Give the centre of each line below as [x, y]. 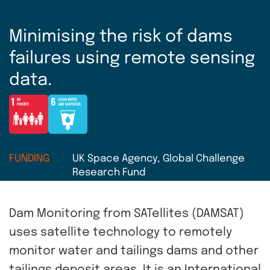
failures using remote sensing [132, 59]
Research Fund [109, 173]
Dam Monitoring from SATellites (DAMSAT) [127, 214]
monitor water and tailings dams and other [134, 252]
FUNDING [29, 159]
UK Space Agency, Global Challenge [159, 159]
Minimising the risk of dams [121, 37]
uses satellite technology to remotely [121, 233]
